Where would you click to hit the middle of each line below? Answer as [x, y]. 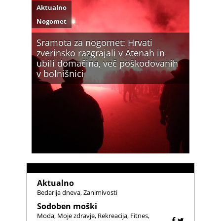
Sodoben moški [67, 206]
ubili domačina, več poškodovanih [107, 63]
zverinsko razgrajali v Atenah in [101, 53]
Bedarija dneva [59, 192]
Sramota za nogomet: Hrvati [94, 42]
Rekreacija [112, 216]
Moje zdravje [76, 216]
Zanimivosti [100, 192]
